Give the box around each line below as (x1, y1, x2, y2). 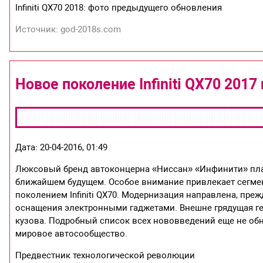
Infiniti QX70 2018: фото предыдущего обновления (15, 2, 222, 13)
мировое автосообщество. (15, 228, 128, 240)
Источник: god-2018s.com (15, 23, 122, 35)
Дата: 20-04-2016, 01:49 (15, 142, 108, 153)
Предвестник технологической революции (15, 250, 195, 261)
